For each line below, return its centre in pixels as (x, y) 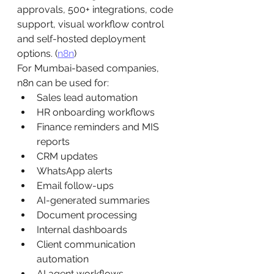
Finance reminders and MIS (99, 127)
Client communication (87, 244)
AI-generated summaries (93, 200)
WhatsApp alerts (75, 171)
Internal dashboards (82, 230)
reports (53, 142)
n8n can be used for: (63, 83)
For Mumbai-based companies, (89, 68)
